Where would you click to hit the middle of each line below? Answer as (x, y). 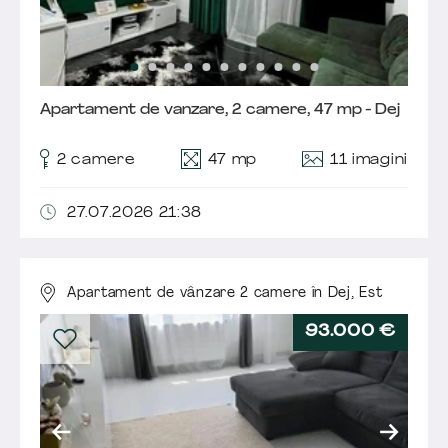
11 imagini (368, 161)
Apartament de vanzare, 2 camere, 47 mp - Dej (220, 111)
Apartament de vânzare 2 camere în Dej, (213, 293)
